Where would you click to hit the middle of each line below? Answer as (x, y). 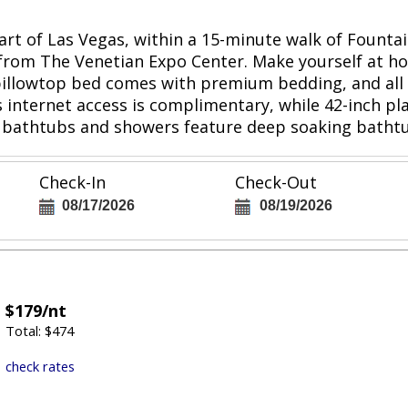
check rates (41, 367)
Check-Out (275, 183)
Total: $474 (40, 331)
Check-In (72, 183)
